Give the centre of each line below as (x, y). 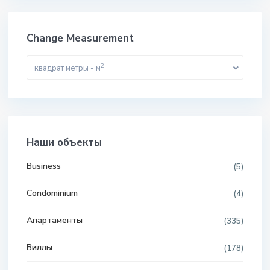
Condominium (52, 193)
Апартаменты (55, 221)
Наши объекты (64, 143)
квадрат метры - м (67, 68)
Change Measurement (80, 39)
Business (44, 166)
